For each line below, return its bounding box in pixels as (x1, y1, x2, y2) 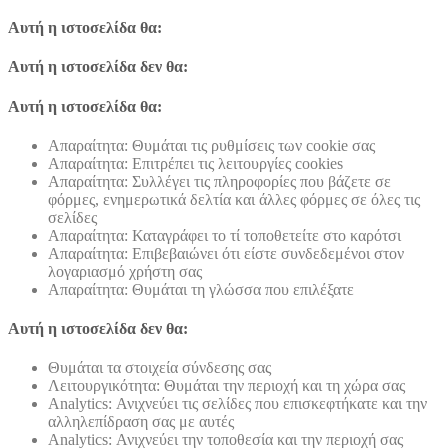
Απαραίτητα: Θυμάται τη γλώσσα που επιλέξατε (48, 280, 354, 298)
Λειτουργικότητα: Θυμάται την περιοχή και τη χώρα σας (48, 377, 405, 395)
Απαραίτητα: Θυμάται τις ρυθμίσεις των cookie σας (48, 136, 375, 154)
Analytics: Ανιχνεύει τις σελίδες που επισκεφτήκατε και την (48, 395, 427, 413)
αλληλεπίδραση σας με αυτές (48, 413, 234, 431)
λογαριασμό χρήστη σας (48, 262, 202, 280)
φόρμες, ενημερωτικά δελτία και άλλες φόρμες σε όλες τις (48, 190, 420, 208)
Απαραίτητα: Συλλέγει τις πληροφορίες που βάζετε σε (48, 172, 391, 190)
